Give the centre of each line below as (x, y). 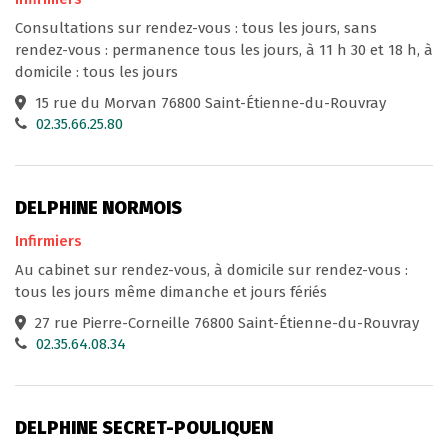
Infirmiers (48, 241)
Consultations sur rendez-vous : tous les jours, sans (196, 27)
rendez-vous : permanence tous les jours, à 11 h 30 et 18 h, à (224, 49)
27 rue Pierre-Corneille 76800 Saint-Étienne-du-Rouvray (225, 323)
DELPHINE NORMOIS (98, 207)
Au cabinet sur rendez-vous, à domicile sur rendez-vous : (211, 270)
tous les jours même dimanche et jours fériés (171, 292)
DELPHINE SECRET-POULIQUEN (144, 428)
